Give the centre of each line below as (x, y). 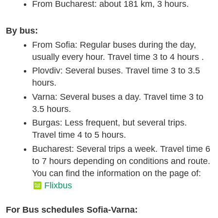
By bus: (22, 30)
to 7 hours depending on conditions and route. (121, 161)
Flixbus (58, 185)
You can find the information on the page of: (117, 173)
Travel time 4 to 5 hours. (79, 135)
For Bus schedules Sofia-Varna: (72, 209)
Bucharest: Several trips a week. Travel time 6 (121, 149)
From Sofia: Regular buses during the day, (114, 45)
